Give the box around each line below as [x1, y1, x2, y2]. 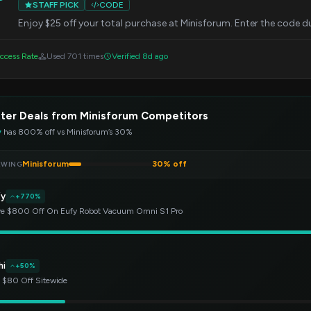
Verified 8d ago [112, 51, 168, 61]
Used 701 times [47, 51, 103, 61]
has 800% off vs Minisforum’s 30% [1, 127, 133, 137]
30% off [152, 159, 187, 169]
